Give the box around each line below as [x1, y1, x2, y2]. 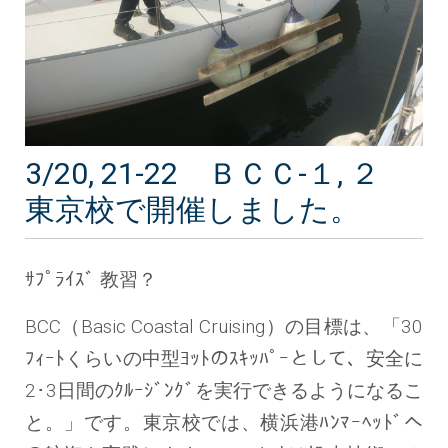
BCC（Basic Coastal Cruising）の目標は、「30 [25, 315, 423, 339]
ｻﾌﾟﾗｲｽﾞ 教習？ [25, 268, 157, 292]
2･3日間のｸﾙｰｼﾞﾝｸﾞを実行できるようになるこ [25, 379, 423, 403]
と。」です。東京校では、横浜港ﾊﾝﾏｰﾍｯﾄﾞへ [25, 411, 423, 435]
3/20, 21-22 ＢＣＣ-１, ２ [25, 156, 410, 192]
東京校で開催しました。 [25, 192, 360, 228]
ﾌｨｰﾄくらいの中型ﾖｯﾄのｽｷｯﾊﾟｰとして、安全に [25, 347, 423, 371]
